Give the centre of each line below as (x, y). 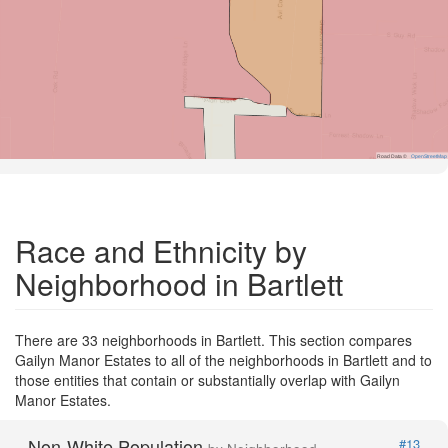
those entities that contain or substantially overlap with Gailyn (207, 379)
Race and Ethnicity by (161, 250)
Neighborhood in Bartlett (179, 283)
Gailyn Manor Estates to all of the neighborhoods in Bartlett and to (223, 359)
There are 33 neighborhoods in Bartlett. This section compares (213, 339)
